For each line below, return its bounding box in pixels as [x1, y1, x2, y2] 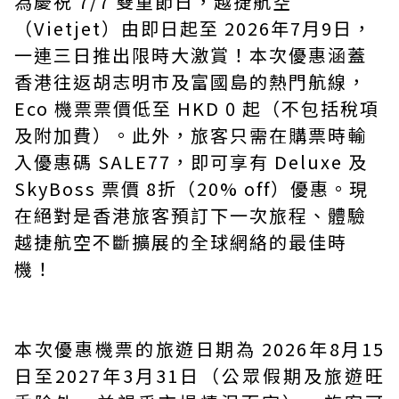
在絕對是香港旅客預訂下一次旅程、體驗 [14, 202, 367, 228]
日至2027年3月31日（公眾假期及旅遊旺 [14, 362, 385, 388]
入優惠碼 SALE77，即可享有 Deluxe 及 [14, 149, 368, 175]
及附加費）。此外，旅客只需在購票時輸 [14, 122, 367, 148]
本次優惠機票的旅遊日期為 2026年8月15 [14, 336, 385, 362]
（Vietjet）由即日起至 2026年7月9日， [14, 15, 372, 41]
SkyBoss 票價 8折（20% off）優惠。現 [14, 175, 369, 201]
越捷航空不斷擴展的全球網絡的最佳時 [14, 229, 347, 255]
